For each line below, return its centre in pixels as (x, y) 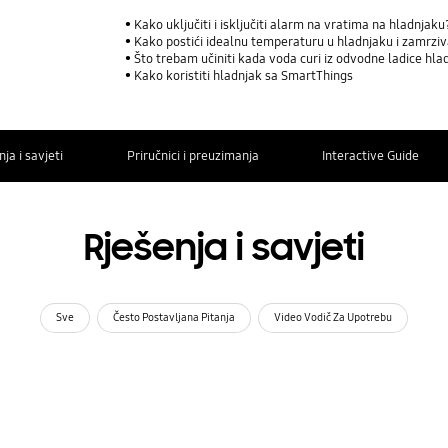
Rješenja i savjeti (224, 248)
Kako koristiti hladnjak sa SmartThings (244, 76)
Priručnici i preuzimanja (192, 155)
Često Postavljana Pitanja (174, 318)
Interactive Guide (371, 155)
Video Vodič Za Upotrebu (333, 318)
